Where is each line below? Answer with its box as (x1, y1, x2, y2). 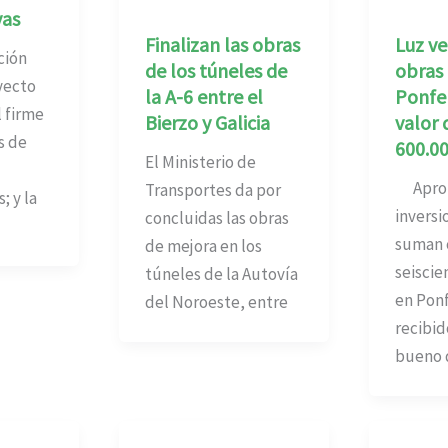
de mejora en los (144, 235, 262, 258)
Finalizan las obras (144, 32, 300, 58)
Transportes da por (144, 179, 281, 202)
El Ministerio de (144, 151, 256, 174)
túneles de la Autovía (144, 263, 298, 286)
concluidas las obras (144, 207, 289, 230)
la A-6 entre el (144, 84, 263, 110)
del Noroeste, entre (144, 291, 288, 314)
